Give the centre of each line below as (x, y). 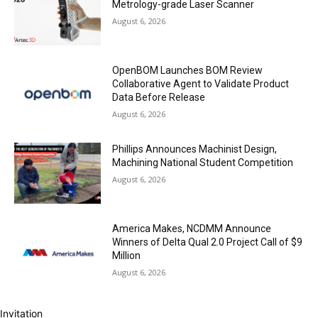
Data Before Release (159, 97)
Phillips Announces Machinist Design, (195, 149)
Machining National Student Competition (203, 163)
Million (127, 256)
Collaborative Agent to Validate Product (201, 83)
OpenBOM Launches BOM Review (188, 70)
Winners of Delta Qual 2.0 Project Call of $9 (208, 242)
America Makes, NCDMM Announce (192, 229)
